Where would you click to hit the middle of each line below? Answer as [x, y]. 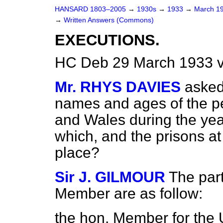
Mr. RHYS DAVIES [118, 87]
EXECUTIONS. [107, 40]
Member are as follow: [129, 193]
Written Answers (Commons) [109, 20]
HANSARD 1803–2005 [90, 9]
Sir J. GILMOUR [110, 177]
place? [77, 153]
